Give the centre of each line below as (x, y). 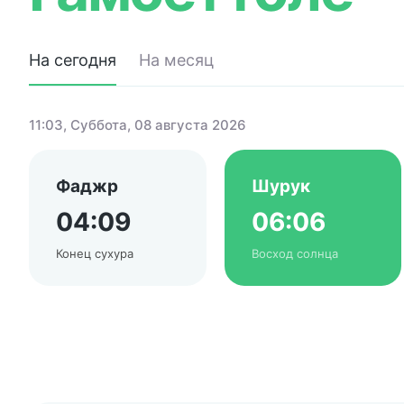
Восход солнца (294, 253)
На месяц (176, 60)
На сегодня (73, 60)
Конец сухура (95, 253)
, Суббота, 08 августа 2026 (155, 125)
